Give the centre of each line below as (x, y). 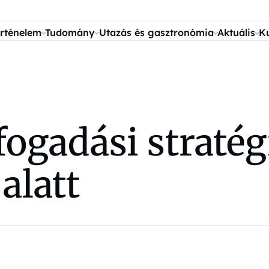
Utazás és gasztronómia (156, 32)
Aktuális (236, 32)
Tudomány (70, 32)
